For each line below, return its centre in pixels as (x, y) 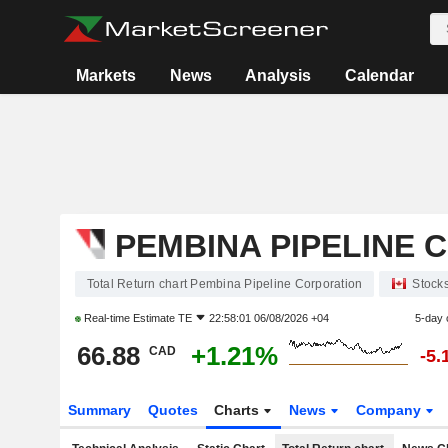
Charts (239, 410)
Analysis (278, 75)
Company (391, 410)
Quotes (172, 410)
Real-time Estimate (129, 318)
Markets (105, 75)
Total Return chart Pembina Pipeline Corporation (224, 284)
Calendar (380, 75)
